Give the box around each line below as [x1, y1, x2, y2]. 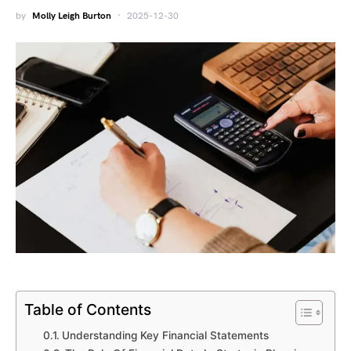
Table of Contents [24, 300, 151, 320]
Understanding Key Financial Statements [61, 329, 269, 342]
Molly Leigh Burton [32, 10, 111, 22]
